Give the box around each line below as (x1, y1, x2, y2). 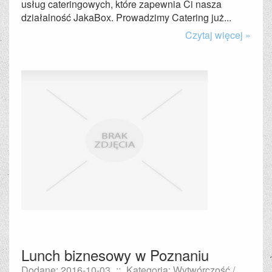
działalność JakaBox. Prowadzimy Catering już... (21, 10, 231, 24)
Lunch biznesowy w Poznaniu (21, 244, 209, 265)
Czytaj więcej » (185, 28, 251, 42)
